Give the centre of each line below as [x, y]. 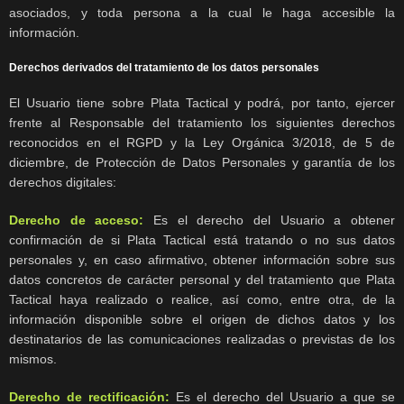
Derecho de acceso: [77, 220]
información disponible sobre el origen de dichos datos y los [202, 320]
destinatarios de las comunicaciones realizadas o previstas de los [202, 340]
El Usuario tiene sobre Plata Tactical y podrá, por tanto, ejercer [202, 103]
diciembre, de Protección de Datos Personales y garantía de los [202, 163]
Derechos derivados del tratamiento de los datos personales [164, 68]
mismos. [33, 359]
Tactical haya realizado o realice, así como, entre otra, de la [202, 300]
